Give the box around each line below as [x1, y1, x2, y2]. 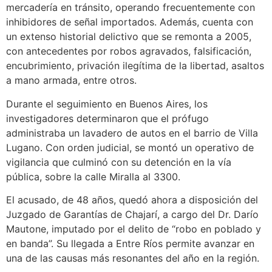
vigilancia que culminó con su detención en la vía [6, 155, 231, 168]
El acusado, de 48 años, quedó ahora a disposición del [6, 194, 258, 206]
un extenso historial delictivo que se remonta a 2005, [6, 30, 251, 43]
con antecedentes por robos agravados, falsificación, [6, 45, 251, 58]
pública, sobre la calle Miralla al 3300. [6, 170, 180, 183]
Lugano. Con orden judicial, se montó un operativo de [6, 141, 254, 154]
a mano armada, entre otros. [6, 74, 137, 87]
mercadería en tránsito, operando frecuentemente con [6, 1, 255, 14]
